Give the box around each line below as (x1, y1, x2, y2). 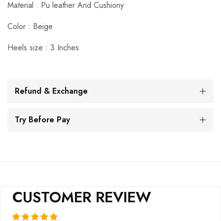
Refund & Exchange (15, 85, 88, 97)
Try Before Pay (15, 114, 70, 126)
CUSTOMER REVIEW (12, 186, 151, 208)
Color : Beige (7, 21, 53, 33)
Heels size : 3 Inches (7, 42, 79, 54)
